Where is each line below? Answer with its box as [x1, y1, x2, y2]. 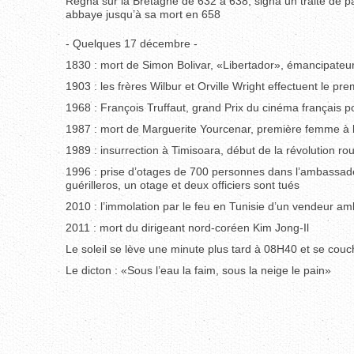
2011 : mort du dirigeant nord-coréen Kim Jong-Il [66, 221, 309, 234]
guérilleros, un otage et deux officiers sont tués [66, 179, 299, 191]
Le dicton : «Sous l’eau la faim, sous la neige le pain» [66, 264, 331, 277]
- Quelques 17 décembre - [66, 37, 198, 50]
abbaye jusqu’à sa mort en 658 [66, 8, 220, 21]
